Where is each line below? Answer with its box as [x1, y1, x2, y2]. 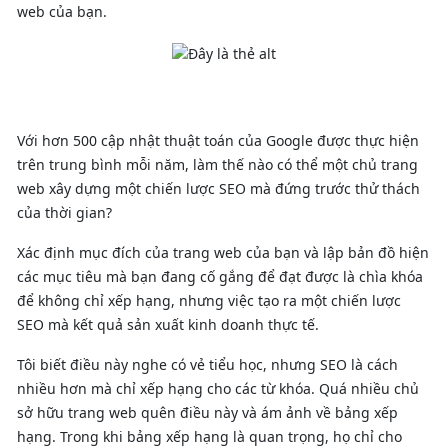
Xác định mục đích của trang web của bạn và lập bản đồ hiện [17, 242, 429, 262]
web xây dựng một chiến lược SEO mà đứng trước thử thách [17, 178, 420, 198]
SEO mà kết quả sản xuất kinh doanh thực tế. [17, 314, 319, 334]
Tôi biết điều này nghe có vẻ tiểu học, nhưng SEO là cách [17, 354, 398, 374]
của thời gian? [17, 202, 112, 222]
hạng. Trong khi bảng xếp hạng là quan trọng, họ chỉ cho [17, 426, 402, 446]
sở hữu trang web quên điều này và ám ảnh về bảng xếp [17, 402, 398, 422]
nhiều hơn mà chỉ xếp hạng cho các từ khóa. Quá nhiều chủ [17, 378, 419, 398]
